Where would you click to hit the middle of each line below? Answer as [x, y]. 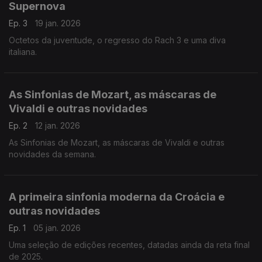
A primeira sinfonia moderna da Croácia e [117, 197]
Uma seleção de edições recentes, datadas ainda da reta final [129, 245]
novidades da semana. [52, 154]
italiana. [23, 52]
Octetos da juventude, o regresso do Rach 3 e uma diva [117, 40]
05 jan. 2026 [57, 228]
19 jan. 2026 [58, 23]
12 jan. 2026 [58, 125]
